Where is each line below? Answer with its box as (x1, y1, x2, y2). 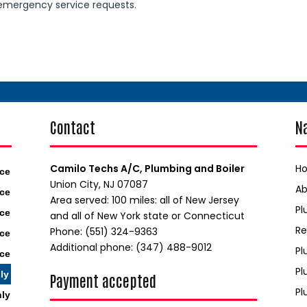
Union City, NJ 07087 (49, 177, 148, 192)
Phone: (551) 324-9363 (49, 225, 158, 239)
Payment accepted (49, 271, 156, 291)
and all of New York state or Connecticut (49, 209, 245, 223)
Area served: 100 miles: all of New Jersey (49, 193, 239, 208)
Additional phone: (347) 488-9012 (49, 241, 212, 255)
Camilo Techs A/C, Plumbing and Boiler (49, 162, 245, 176)
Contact (49, 117, 95, 137)
